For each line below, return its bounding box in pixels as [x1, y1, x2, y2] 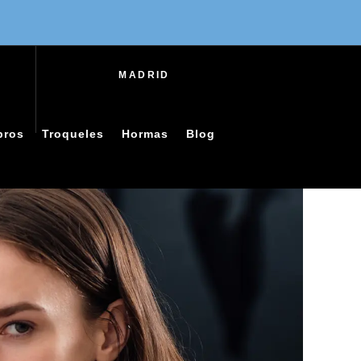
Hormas [121, 127, 168, 140]
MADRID [118, 69, 170, 81]
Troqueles [41, 127, 104, 140]
